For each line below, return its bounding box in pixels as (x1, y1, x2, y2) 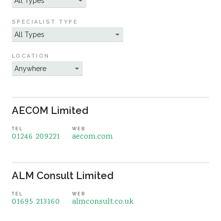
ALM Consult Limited (12, 170, 113, 182)
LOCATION (12, 53, 50, 59)
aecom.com (72, 131, 113, 143)
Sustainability (12, 6, 65, 15)
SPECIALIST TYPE (12, 19, 78, 25)
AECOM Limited (12, 105, 88, 116)
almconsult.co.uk (72, 196, 134, 208)
